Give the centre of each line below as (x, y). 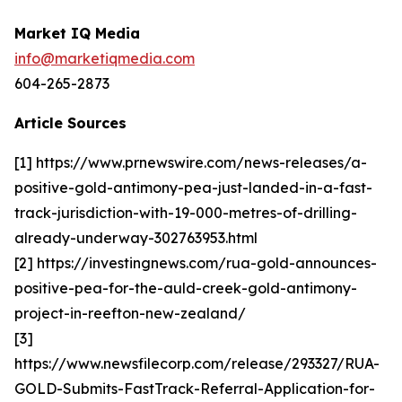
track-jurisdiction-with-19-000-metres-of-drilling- (186, 213)
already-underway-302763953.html (136, 238)
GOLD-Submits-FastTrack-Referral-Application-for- (195, 389)
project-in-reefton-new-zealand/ (130, 313)
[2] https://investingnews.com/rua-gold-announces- (196, 263)
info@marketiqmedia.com (105, 58)
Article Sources (70, 123)
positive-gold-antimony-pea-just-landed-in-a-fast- (193, 188)
